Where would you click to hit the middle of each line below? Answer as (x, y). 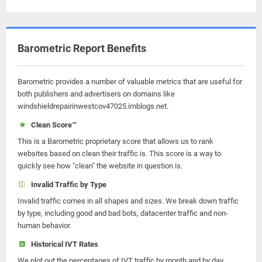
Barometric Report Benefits (82, 48)
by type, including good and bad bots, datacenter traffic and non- (123, 213)
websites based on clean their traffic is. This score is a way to (119, 154)
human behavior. (44, 225)
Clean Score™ (52, 125)
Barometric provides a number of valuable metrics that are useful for (130, 82)
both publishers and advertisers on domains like (96, 94)
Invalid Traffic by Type (67, 185)
